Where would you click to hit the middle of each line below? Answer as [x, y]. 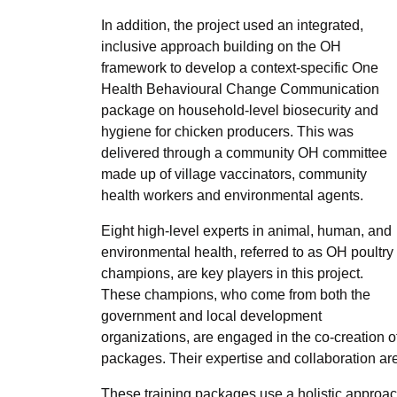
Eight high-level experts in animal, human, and [246, 231]
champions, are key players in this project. [232, 274]
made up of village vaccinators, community [234, 175]
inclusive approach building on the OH [221, 47]
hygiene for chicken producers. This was [227, 132]
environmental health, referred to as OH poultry [247, 253]
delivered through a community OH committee [244, 153]
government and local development [211, 316]
